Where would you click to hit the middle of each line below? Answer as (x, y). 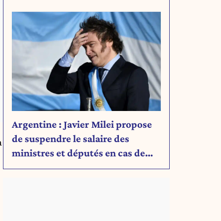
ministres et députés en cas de (78, 153)
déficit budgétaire (52, 167)
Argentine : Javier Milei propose (82, 124)
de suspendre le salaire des (71, 138)
